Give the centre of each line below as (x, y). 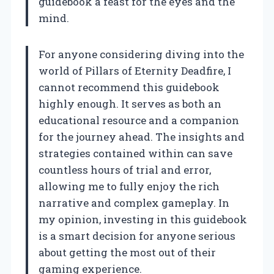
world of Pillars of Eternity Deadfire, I (135, 70)
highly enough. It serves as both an (130, 103)
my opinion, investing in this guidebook (143, 219)
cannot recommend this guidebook (129, 87)
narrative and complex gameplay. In (134, 202)
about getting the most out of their (127, 252)
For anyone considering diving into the (141, 54)
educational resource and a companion (139, 120)
